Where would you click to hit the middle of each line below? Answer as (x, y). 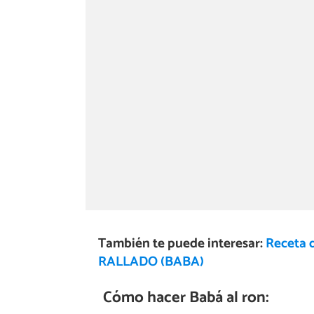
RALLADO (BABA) (151, 261)
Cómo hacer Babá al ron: (186, 298)
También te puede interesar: (182, 243)
